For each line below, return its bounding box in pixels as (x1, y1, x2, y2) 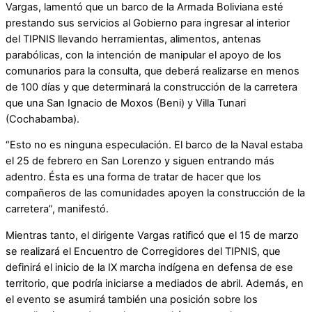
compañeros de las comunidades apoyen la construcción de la (6, 187, 305, 200)
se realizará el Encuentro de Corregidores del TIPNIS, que (6, 245, 281, 258)
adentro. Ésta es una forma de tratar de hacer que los (6, 171, 261, 184)
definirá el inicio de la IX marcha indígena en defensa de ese (6, 261, 293, 274)
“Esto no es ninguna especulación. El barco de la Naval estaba (6, 139, 303, 152)
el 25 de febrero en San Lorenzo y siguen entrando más (6, 155, 274, 168)
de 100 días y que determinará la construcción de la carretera (6, 80, 297, 93)
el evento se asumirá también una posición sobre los (6, 293, 258, 306)
